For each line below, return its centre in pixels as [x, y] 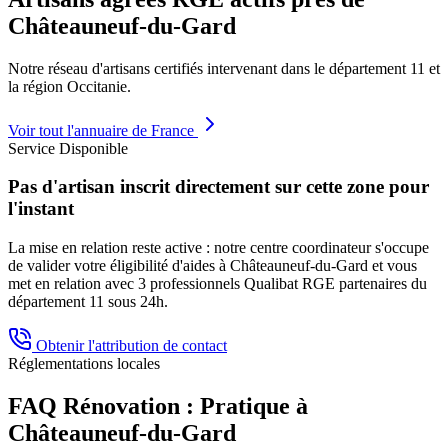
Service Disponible [68, 148]
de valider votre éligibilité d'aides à [119, 265]
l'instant [41, 209]
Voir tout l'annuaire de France [103, 130]
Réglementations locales [84, 363]
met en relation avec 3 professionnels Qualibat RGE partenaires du [217, 283]
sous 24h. [136, 301]
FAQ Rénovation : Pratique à [158, 405]
